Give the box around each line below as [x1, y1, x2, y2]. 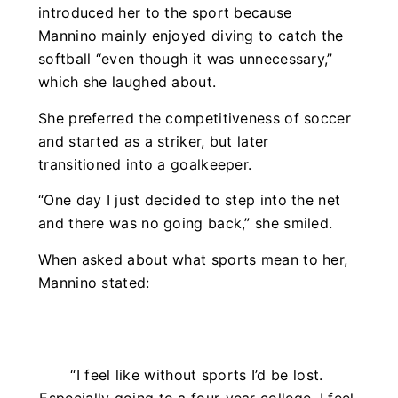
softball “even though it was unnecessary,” [38, 50, 333, 68]
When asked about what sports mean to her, [38, 250, 348, 268]
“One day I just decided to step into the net [38, 191, 341, 210]
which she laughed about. [38, 73, 217, 92]
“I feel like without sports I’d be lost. [70, 365, 323, 384]
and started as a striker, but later [38, 131, 269, 150]
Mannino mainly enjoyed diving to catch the [38, 27, 344, 45]
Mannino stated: [38, 273, 150, 291]
